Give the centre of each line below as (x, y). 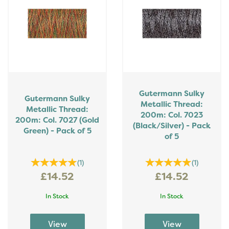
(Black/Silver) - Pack (172, 126)
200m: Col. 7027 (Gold (57, 120)
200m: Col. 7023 (172, 115)
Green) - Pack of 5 (57, 131)
